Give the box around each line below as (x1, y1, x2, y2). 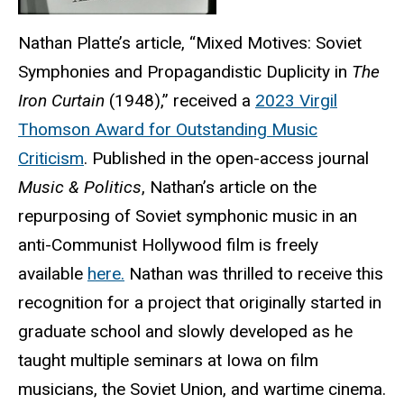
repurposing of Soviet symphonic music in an (18, 206, 357, 227)
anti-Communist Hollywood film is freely (18, 234, 318, 256)
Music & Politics (18, 177, 142, 198)
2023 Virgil (255, 90, 337, 112)
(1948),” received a (105, 90, 255, 112)
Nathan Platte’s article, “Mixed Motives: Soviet (18, 32, 362, 54)
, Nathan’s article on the (142, 177, 317, 198)
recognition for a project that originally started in (18, 292, 381, 314)
